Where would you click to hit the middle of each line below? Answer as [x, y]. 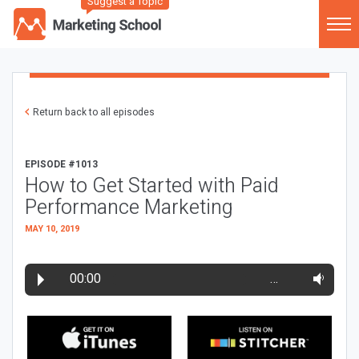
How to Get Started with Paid [152, 186]
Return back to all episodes [94, 112]
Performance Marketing [129, 208]
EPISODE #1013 [61, 164]
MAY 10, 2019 [52, 229]
